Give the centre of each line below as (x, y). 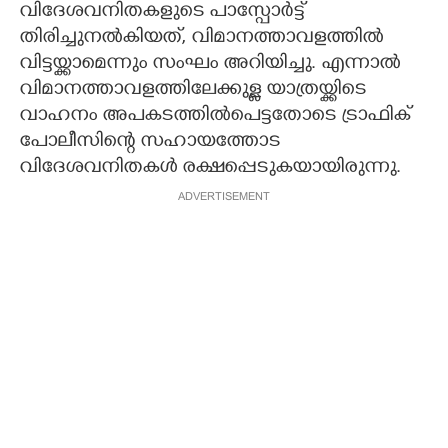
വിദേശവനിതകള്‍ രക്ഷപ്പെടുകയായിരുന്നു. (210, 168)
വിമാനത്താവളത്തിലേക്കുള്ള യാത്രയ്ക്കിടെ (192, 90)
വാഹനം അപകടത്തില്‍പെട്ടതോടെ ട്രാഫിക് (214, 116)
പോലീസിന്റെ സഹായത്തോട (149, 142)
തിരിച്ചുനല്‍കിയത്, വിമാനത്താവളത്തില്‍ (201, 38)
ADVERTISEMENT (224, 197)
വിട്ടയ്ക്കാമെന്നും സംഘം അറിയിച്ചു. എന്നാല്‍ (209, 64)
